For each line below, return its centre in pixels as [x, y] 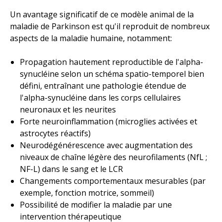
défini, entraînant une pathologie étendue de [103, 85]
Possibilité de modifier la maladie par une [96, 204]
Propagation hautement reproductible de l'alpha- [111, 62]
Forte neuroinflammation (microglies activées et [109, 121]
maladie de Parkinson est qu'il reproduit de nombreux [110, 26]
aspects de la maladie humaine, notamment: [91, 38]
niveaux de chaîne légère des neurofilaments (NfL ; [113, 157]
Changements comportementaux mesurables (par [113, 181]
